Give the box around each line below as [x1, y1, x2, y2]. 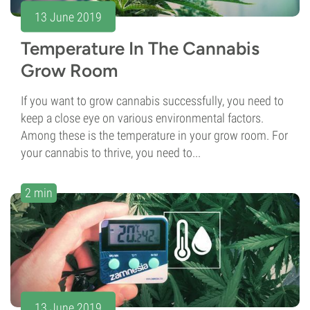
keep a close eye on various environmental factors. [21, 111, 264, 126]
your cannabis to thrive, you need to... [21, 145, 201, 161]
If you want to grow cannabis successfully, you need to [21, 93, 284, 109]
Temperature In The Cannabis [21, 37, 259, 60]
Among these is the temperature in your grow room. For [21, 128, 288, 143]
